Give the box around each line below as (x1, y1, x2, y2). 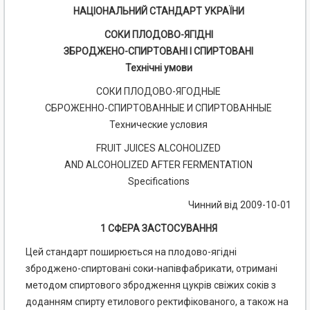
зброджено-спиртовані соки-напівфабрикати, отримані (26, 263, 277, 275)
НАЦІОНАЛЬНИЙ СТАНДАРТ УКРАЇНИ (73, 6, 244, 17)
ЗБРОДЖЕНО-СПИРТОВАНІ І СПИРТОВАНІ (64, 46, 253, 57)
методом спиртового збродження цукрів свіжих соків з (26, 280, 276, 291)
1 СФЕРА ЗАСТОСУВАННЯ (100, 223, 217, 235)
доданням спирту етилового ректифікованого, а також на (26, 296, 289, 308)
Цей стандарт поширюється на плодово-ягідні (26, 246, 237, 258)
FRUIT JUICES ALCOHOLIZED (96, 143, 221, 154)
